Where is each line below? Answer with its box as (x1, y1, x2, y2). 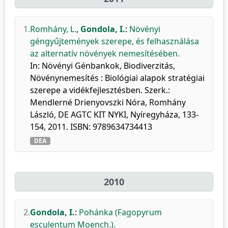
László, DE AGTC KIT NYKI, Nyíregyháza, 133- (30, 109, 198, 120)
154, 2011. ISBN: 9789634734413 (30, 121, 152, 132)
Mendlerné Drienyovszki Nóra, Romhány (30, 97, 186, 108)
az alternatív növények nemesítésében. (30, 48, 180, 59)
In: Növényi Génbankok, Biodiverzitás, (30, 60, 175, 71)
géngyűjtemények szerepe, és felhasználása (30, 36, 199, 47)
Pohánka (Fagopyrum (79, 207, 162, 218)
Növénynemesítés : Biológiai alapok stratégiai (30, 72, 205, 83)
